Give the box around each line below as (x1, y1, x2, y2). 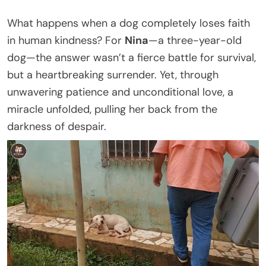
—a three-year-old (148, 33, 242, 47)
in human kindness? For (7, 33, 125, 47)
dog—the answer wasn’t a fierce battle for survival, (7, 50, 256, 65)
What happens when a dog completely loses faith (7, 15, 250, 30)
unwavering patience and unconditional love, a (7, 84, 233, 99)
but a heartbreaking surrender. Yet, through (7, 67, 218, 82)
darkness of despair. (7, 119, 106, 134)
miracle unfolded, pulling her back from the (7, 102, 217, 116)
